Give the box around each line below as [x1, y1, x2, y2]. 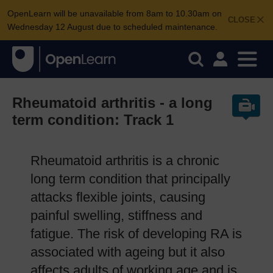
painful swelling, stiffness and [30, 208, 202, 223]
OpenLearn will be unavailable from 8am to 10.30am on [7, 9, 222, 18]
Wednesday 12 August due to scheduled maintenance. [7, 22, 218, 32]
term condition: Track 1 [12, 112, 174, 128]
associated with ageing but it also [30, 244, 225, 260]
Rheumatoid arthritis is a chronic [30, 153, 219, 168]
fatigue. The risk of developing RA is [30, 226, 242, 241]
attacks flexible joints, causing [30, 190, 205, 205]
